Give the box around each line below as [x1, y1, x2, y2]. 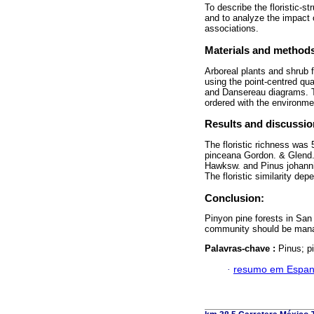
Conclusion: [205, 191, 264, 204]
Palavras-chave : [205, 243, 278, 254]
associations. [205, 23, 259, 34]
